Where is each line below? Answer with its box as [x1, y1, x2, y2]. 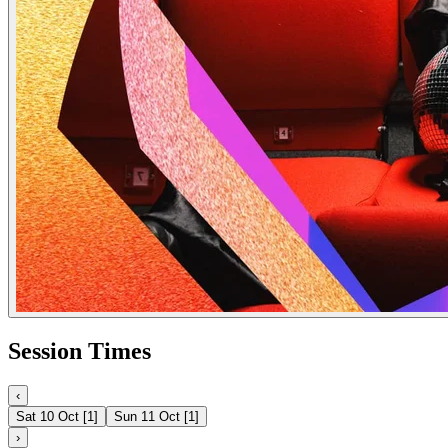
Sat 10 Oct [16, 409, 79, 425]
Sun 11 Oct [114, 409, 180, 425]
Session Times [8, 338, 151, 365]
